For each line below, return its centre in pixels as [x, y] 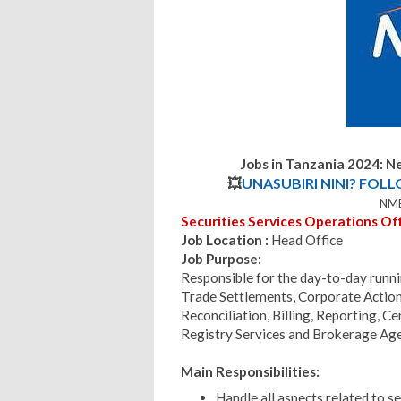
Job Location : [226, 239]
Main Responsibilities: [250, 371]
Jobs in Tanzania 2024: [312, 163]
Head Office [307, 239]
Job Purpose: [221, 258]
